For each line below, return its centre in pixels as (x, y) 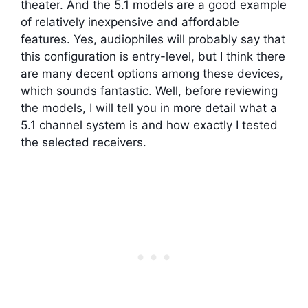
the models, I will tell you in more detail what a (149, 108)
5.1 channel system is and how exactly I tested (149, 125)
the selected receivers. (84, 142)
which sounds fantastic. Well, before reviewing (149, 91)
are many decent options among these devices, (152, 74)
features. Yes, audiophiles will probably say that (153, 39)
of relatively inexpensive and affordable (130, 22)
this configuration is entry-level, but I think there (153, 56)
